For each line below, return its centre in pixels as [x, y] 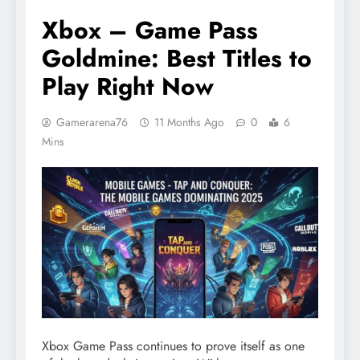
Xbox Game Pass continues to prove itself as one [173, 346]
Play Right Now [128, 87]
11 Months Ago [189, 123]
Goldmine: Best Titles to [177, 59]
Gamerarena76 [92, 123]
